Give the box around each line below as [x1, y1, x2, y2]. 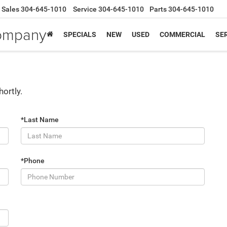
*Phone [21, 156, 45, 165]
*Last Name [21, 115, 59, 124]
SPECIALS [63, 30, 96, 39]
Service [73, 5, 97, 14]
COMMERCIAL [160, 30, 205, 39]
